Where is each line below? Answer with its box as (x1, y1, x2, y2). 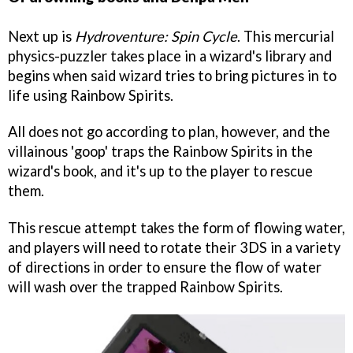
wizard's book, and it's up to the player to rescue (8, 162, 313, 180)
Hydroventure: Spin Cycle (75, 27, 237, 45)
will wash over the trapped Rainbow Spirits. (8, 278, 283, 296)
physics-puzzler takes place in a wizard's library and (8, 46, 332, 65)
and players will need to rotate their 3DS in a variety (8, 239, 340, 257)
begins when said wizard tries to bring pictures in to (8, 66, 336, 84)
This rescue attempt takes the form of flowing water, (8, 219, 345, 237)
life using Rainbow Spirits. (8, 86, 173, 104)
